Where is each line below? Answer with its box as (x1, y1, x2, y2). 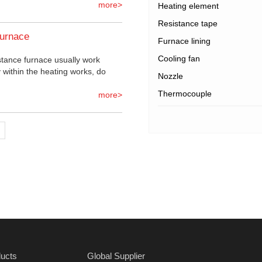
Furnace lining (158, 36, 211, 46)
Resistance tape (158, 19, 218, 29)
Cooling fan (158, 54, 200, 64)
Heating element (158, 1, 219, 11)
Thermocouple (158, 89, 212, 99)
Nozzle (158, 71, 183, 81)
